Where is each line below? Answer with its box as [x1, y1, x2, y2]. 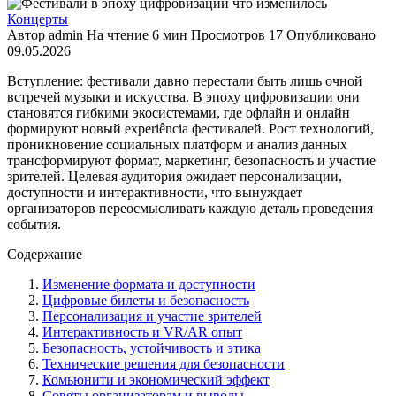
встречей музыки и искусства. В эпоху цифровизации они [7, 88, 360, 104]
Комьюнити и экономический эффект [42, 371, 270, 387]
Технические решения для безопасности [42, 355, 285, 371]
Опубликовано [286, 27, 376, 42]
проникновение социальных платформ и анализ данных [7, 136, 347, 152]
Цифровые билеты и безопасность [42, 292, 249, 308]
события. [7, 216, 61, 232]
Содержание [7, 246, 82, 262]
